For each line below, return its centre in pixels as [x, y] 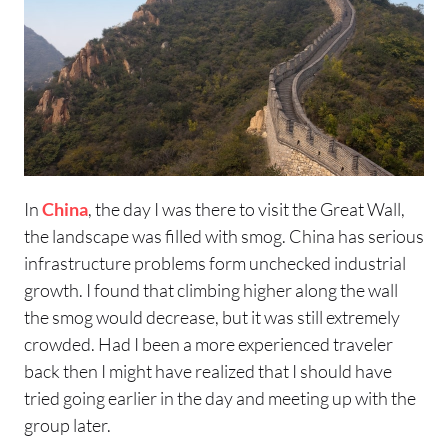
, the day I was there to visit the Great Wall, [246, 208]
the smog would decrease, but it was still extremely [212, 316]
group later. [67, 424]
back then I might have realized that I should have [208, 370]
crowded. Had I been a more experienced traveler [208, 343]
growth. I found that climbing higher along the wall [211, 289]
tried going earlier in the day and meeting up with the [220, 397]
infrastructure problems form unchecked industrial [215, 262]
